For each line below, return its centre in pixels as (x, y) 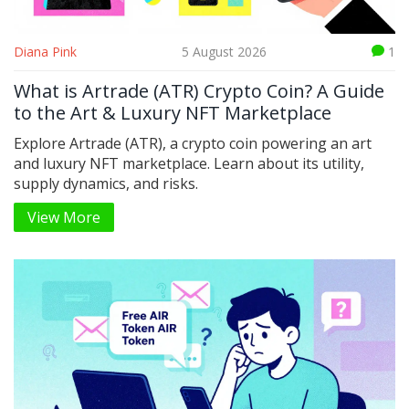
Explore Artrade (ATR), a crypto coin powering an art (193, 144)
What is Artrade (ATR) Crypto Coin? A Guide (199, 91)
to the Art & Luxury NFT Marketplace (173, 113)
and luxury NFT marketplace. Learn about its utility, (189, 164)
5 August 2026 (224, 52)
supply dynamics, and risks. (106, 184)
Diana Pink (45, 52)
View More (64, 218)
